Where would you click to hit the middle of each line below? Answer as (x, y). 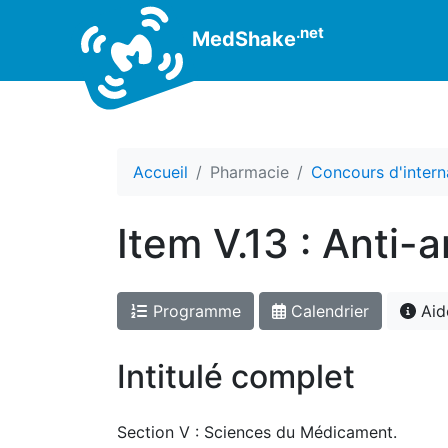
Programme (194, 311)
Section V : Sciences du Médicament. (257, 432)
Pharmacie (249, 172)
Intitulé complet (236, 376)
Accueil (160, 172)
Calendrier (327, 311)
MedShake (241, 38)
